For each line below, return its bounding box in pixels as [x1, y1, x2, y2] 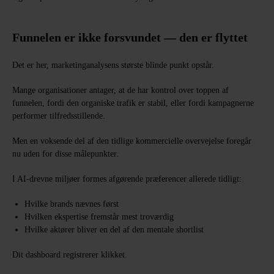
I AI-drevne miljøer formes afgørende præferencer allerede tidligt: [12, 174, 242, 183]
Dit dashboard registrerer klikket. [12, 250, 127, 259]
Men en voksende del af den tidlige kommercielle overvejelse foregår [12, 136, 251, 146]
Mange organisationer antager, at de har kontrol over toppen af [12, 86, 229, 95]
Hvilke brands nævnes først [24, 199, 119, 209]
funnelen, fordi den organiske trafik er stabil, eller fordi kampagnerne [12, 98, 254, 108]
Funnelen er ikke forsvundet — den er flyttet [12, 31, 248, 44]
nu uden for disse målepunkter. [12, 149, 119, 158]
